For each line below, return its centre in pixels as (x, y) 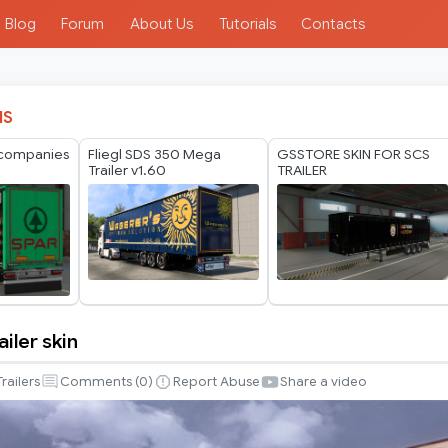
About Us (161, 24)
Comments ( (99, 381)
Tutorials (247, 24)
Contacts (333, 24)
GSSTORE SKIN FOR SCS (353, 155)
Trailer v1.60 (126, 171)
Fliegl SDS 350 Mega (154, 155)
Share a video (323, 381)
